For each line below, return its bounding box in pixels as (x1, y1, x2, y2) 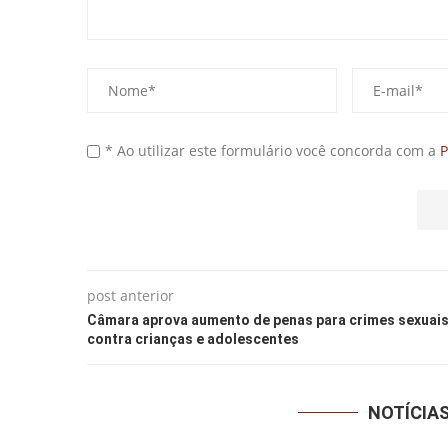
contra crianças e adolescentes (87, 330, 299, 347)
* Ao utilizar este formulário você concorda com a (105, 140, 440, 160)
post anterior (87, 285, 174, 305)
